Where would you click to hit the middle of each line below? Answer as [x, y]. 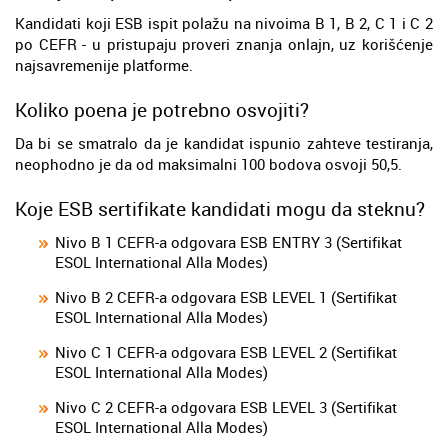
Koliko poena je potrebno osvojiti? [162, 109]
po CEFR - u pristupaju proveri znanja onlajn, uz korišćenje [224, 43]
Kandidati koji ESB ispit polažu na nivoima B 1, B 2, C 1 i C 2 [224, 22]
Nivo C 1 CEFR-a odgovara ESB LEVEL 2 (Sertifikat [226, 351]
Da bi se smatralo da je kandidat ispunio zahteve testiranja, [224, 142]
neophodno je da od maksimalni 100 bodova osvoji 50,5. [208, 163]
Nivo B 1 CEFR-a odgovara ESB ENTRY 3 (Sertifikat [228, 241]
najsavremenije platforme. [104, 64]
